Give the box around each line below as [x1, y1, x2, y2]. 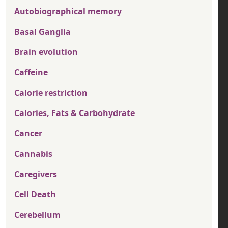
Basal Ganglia [14, 26, 71, 38]
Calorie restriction [14, 87, 88, 99]
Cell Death [14, 189, 56, 201]
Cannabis [14, 148, 52, 160]
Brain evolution [14, 46, 78, 58]
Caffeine [14, 67, 48, 78]
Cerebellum [14, 209, 61, 221]
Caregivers [14, 168, 57, 180]
